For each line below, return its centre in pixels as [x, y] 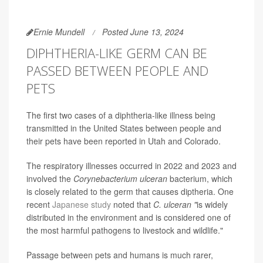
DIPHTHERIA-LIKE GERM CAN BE [117, 53]
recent [39, 205]
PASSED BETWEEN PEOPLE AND [117, 71]
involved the [50, 179]
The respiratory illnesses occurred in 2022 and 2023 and [131, 166]
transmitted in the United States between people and [124, 128]
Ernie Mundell [59, 32]
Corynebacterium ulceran [122, 179]
